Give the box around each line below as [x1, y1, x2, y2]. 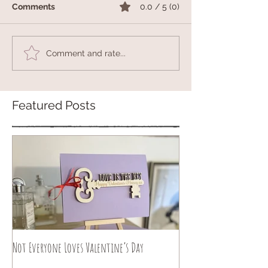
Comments [12, 2, 55, 12]
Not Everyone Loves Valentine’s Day [13, 239, 144, 256]
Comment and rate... [46, 48, 126, 58]
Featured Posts [12, 98, 96, 113]
